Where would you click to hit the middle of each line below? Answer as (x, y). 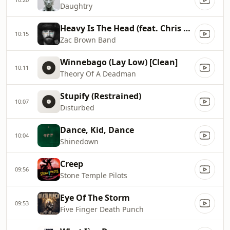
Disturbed (77, 108)
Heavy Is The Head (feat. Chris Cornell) (187, 28)
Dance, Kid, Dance (97, 130)
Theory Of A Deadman (98, 74)
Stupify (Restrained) (101, 96)
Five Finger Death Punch (102, 209)
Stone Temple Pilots (94, 175)
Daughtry (76, 6)
